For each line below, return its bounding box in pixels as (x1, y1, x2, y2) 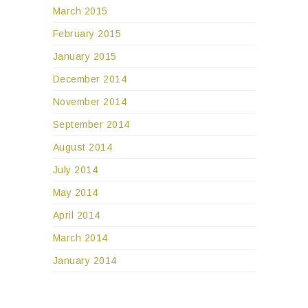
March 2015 (52, 5, 108, 16)
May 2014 (52, 186, 98, 198)
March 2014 (52, 232, 108, 243)
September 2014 (52, 118, 130, 130)
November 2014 (52, 96, 126, 107)
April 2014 (52, 209, 100, 221)
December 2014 (52, 73, 126, 85)
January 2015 (52, 50, 117, 62)
